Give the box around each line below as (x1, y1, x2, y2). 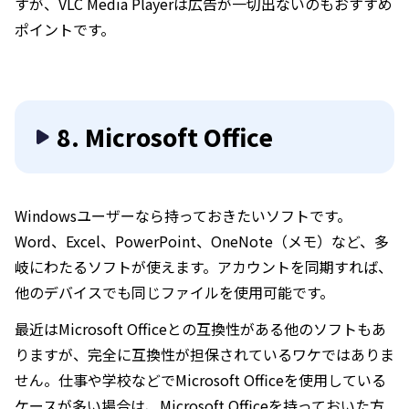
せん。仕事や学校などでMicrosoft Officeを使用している (15, 369, 386, 391)
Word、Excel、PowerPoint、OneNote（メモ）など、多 (15, 230, 389, 252)
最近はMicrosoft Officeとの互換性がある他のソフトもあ (15, 318, 386, 340)
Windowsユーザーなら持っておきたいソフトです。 (15, 204, 351, 226)
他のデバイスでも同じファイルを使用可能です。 (15, 281, 334, 303)
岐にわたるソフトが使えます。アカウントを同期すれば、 (15, 256, 393, 278)
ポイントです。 (15, 18, 115, 40)
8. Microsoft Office (57, 120, 273, 153)
